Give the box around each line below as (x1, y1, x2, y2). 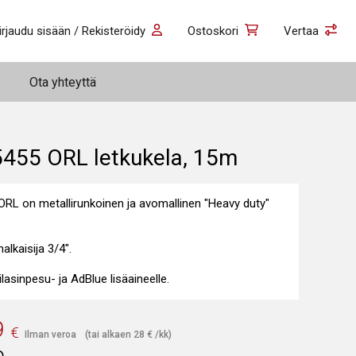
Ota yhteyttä (29, 74, 96, 90)
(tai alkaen (85, 329, 133, 340)
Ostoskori (188, 23, 239, 38)
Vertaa (284, 23, 319, 38)
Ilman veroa (25, 329, 76, 340)
